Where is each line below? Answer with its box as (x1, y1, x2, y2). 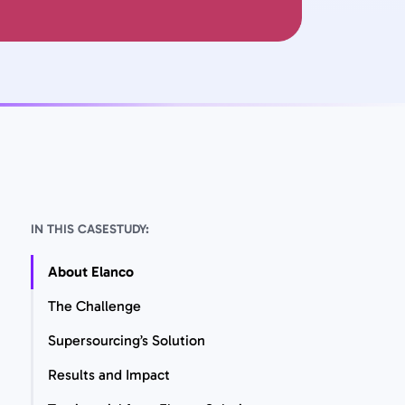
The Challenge (48, 297, 141, 315)
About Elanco (48, 262, 134, 280)
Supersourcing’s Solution (48, 331, 205, 349)
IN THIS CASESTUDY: (31, 221, 149, 237)
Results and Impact (48, 365, 170, 383)
